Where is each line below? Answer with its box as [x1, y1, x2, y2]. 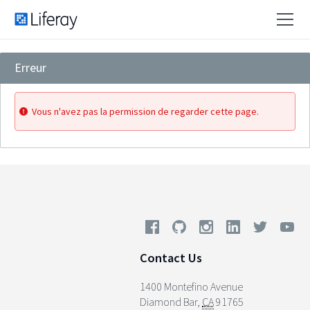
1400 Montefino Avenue [140, 279, 243, 293]
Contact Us [140, 250, 202, 266]
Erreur [15, 60, 46, 75]
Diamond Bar [140, 294, 197, 309]
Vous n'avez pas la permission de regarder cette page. [32, 105, 259, 118]
